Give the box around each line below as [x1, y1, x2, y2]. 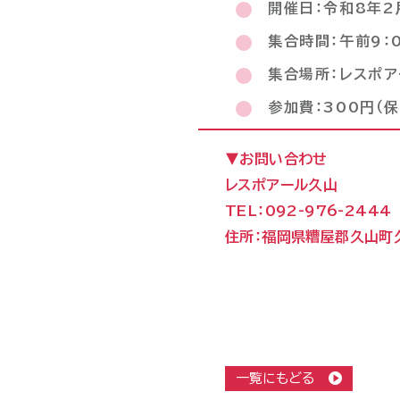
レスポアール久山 [225, 178, 338, 192]
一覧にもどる [236, 371, 319, 385]
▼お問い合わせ [225, 152, 328, 166]
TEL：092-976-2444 [225, 204, 392, 218]
